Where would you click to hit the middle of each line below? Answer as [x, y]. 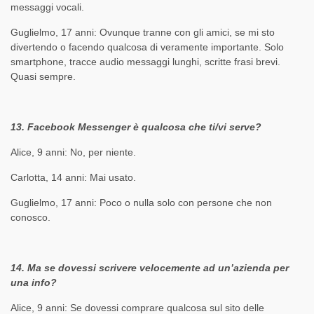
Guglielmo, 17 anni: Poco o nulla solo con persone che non [141, 203]
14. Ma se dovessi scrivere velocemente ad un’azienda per [150, 268]
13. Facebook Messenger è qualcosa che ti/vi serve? [136, 127]
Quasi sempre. [43, 77]
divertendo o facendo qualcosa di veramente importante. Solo [147, 47]
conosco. [30, 218]
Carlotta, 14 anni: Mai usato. [73, 178]
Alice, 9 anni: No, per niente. [73, 152]
